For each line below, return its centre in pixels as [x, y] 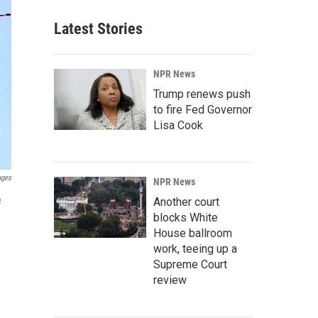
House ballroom [193, 233]
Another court [186, 202]
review [170, 280]
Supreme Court [190, 264]
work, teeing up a [195, 249]
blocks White [186, 218]
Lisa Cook [178, 125]
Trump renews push [202, 94]
